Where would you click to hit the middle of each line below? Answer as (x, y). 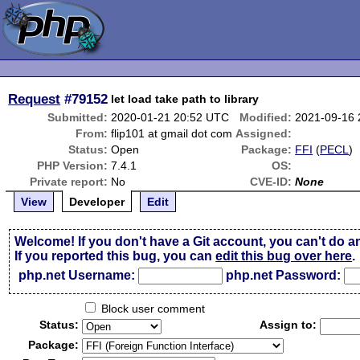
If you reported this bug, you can (115, 256)
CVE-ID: (271, 182)
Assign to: (288, 325)
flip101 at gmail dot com (172, 133)
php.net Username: (77, 275)
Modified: (266, 117)
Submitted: (78, 117)
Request (35, 99)
